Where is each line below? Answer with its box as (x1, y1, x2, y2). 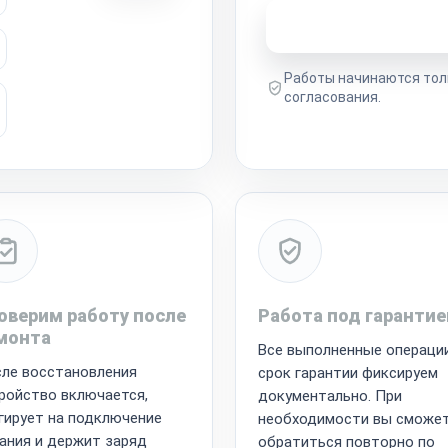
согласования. (284, 88, 381, 105)
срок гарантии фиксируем (258, 363, 438, 382)
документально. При (258, 386, 402, 405)
